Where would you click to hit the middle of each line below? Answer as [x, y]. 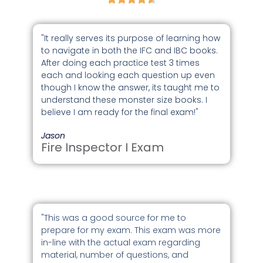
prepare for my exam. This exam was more [131, 230]
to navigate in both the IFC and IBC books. [130, 51]
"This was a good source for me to [114, 218]
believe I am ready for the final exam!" [120, 112]
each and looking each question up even [128, 75]
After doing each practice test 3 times [121, 63]
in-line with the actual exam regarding [121, 242]
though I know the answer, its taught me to [131, 88]
